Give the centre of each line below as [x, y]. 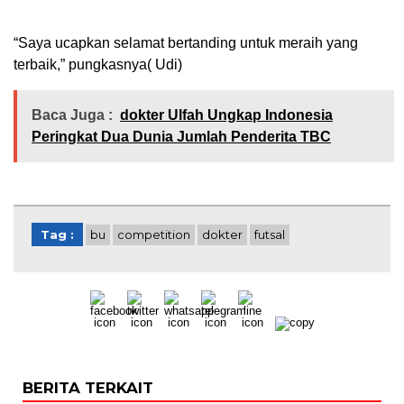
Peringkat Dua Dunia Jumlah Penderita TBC [181, 136]
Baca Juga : [72, 115]
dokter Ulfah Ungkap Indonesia [226, 115]
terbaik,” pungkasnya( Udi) [98, 64]
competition [154, 234]
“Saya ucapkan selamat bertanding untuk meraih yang [186, 42]
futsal [270, 234]
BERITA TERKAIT [88, 387]
